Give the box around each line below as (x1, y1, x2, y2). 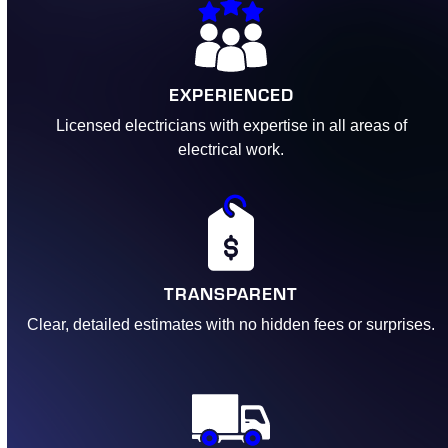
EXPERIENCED (168, 81, 294, 106)
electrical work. (178, 141, 285, 158)
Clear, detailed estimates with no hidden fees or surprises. (27, 316, 436, 333)
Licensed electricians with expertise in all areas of (55, 117, 407, 134)
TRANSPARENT (164, 280, 299, 305)
